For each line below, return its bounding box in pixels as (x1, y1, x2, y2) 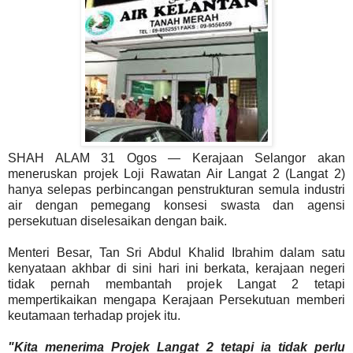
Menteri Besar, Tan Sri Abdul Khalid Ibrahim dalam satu (8, 245, 345, 259)
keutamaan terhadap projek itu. (8, 308, 180, 322)
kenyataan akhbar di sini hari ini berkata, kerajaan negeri (8, 261, 345, 275)
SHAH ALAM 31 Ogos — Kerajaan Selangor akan (8, 150, 345, 165)
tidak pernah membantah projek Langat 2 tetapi (8, 277, 345, 291)
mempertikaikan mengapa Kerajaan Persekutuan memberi (8, 292, 345, 307)
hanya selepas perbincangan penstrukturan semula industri (8, 182, 345, 196)
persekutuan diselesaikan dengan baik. (8, 214, 227, 228)
